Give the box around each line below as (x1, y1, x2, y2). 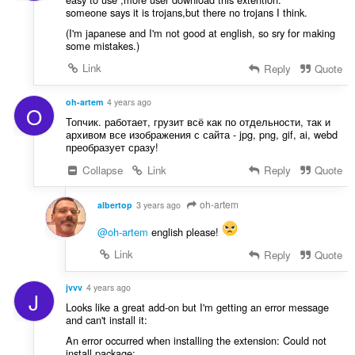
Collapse (79, 162, 124, 177)
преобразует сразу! (65, 139, 158, 155)
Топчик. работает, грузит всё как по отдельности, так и (65, 113, 330, 129)
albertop (97, 198, 132, 211)
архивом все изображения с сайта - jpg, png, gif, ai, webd (65, 126, 338, 142)
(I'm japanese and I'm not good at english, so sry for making (65, 25, 335, 40)
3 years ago (136, 198, 181, 211)
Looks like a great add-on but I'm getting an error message (65, 300, 329, 315)
